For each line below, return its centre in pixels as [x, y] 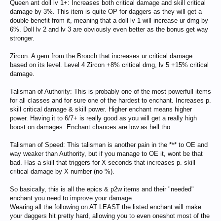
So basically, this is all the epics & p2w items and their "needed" [102, 189]
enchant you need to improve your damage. [72, 198]
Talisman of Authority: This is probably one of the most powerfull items [110, 92]
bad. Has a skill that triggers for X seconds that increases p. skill [103, 163]
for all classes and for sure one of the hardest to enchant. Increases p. [110, 100]
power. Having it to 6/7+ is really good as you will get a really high [103, 118]
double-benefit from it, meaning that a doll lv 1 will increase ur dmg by [109, 20]
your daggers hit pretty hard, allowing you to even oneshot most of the [110, 216]
